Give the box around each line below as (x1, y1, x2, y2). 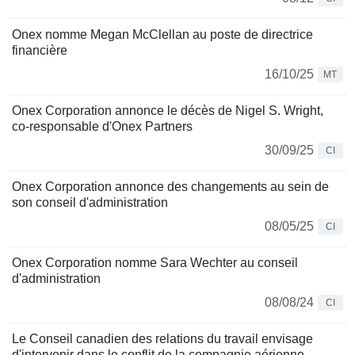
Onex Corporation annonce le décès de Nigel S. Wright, (12, 104, 323, 117)
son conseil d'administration (12, 196, 168, 209)
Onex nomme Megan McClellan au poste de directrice (12, 28, 313, 41)
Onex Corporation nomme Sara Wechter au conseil (12, 256, 298, 269)
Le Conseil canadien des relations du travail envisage (12, 332, 313, 345)
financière (12, 44, 67, 57)
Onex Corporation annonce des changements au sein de (12, 180, 329, 193)
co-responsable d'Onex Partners (12, 120, 193, 133)
